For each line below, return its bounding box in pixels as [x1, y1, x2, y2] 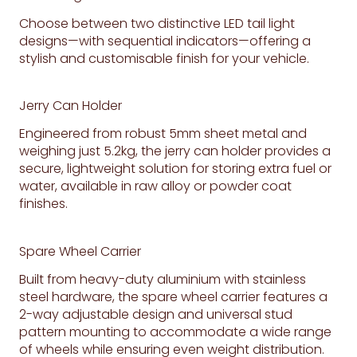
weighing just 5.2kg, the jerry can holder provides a [19, 142, 331, 161]
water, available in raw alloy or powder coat [19, 177, 292, 196]
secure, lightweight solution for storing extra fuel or [19, 159, 331, 178]
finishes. [19, 194, 68, 214]
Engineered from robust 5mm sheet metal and [19, 124, 307, 143]
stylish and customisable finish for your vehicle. [19, 49, 309, 68]
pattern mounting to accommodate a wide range [19, 323, 331, 342]
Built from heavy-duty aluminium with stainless [19, 270, 306, 289]
